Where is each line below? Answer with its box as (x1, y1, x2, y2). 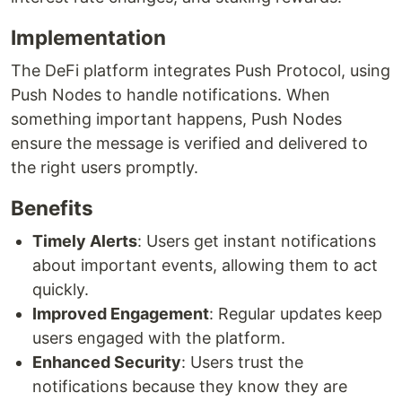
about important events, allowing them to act (32, 256, 378, 275)
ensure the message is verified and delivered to (11, 134, 368, 153)
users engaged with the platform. (32, 328, 285, 348)
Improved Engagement (32, 304, 209, 324)
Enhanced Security (32, 353, 181, 372)
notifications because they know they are (32, 377, 347, 397)
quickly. (32, 280, 89, 300)
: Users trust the (181, 353, 303, 372)
